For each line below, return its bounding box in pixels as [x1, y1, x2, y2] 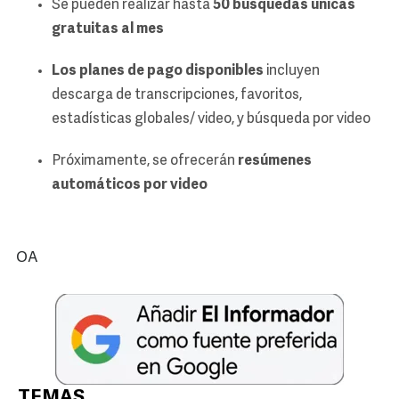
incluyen [266, 64, 320, 79]
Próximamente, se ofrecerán [52, 154, 238, 169]
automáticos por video [52, 178, 208, 193]
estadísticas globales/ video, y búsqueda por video [52, 112, 370, 127]
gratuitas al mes [52, 22, 164, 37]
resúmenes [238, 154, 312, 169]
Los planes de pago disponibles [52, 64, 266, 79]
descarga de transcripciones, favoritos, [52, 88, 302, 103]
